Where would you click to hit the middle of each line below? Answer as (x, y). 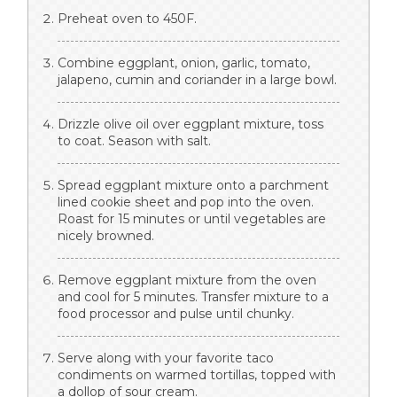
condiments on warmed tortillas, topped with (197, 374)
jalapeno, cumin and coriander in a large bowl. (197, 79)
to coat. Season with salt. (134, 140)
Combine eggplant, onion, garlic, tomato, (184, 62)
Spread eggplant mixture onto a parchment (193, 185)
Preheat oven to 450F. (127, 18)
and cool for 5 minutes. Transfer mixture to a (193, 296)
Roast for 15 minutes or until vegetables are (192, 218)
